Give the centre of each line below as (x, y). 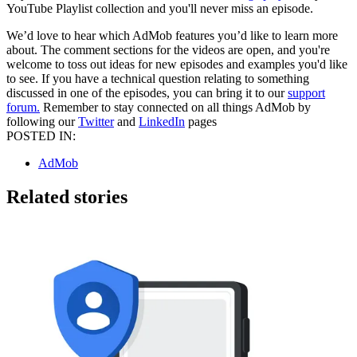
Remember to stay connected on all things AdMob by (175, 108)
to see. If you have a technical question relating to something (158, 79)
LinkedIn (162, 122)
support (306, 93)
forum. (23, 108)
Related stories (67, 197)
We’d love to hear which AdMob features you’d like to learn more (172, 36)
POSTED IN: (41, 136)
